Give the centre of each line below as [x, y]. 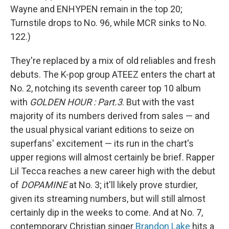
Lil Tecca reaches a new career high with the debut [113, 171]
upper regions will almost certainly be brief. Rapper [112, 157]
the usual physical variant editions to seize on [102, 130]
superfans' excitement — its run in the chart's [102, 143]
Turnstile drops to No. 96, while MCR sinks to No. [108, 23]
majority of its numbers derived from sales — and [110, 116]
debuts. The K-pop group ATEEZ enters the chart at [113, 74]
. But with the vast [158, 102]
